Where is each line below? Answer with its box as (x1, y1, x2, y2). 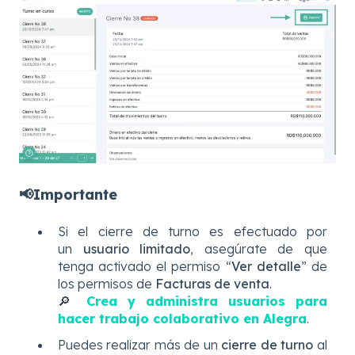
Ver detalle (231, 258, 301, 274)
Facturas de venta (155, 275, 269, 292)
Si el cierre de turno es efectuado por (58, 223, 327, 239)
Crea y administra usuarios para (86, 292, 327, 309)
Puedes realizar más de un (58, 336, 222, 353)
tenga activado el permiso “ (58, 258, 231, 274)
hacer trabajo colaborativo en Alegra (58, 310, 307, 326)
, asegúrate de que (190, 240, 327, 257)
